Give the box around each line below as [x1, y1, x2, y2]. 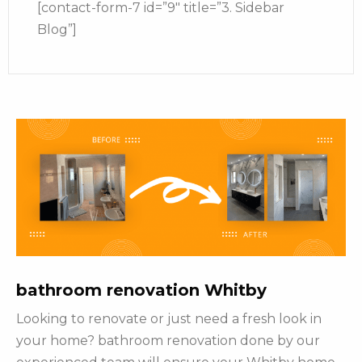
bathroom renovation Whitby [16, 280, 267, 301]
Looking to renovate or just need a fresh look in [16, 311, 322, 327]
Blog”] [37, 22, 77, 38]
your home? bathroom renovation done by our [16, 333, 320, 349]
